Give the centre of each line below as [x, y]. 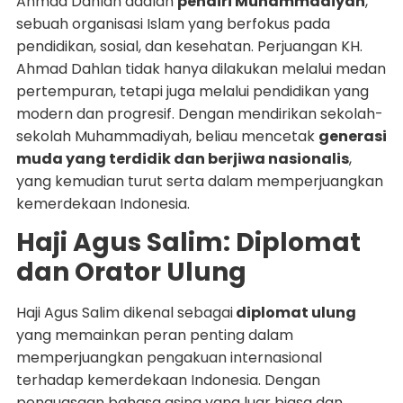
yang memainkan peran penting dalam [154, 335]
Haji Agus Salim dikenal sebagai [124, 312]
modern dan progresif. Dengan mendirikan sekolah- [199, 113]
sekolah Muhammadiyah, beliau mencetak [167, 136]
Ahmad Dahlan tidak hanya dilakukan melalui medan [201, 68]
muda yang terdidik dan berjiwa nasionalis [182, 158]
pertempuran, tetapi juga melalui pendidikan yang [192, 91]
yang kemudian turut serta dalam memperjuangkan [199, 181]
